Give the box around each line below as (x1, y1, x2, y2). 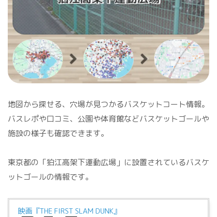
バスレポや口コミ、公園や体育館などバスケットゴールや (8, 113, 209, 124)
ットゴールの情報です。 (8, 171, 93, 183)
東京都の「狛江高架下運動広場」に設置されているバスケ (8, 157, 209, 168)
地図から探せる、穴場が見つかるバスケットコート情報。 (8, 99, 209, 110)
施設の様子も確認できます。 (8, 128, 108, 139)
